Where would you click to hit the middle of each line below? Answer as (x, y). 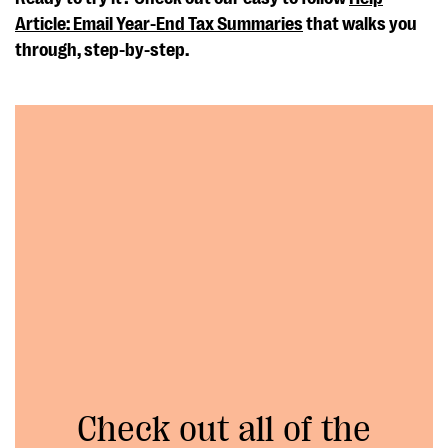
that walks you (360, 23)
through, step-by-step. (102, 49)
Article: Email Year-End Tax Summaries (159, 23)
